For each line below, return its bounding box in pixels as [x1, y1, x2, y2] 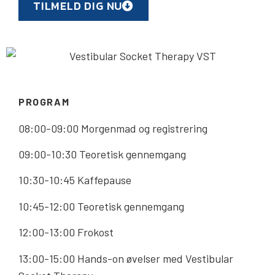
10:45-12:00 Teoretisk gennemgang [18, 199, 184, 213]
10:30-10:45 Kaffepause [18, 173, 131, 187]
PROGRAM [18, 95, 70, 107]
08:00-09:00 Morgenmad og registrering [18, 121, 207, 135]
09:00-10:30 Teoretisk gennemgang [18, 147, 186, 161]
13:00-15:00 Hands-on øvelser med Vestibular [18, 251, 233, 265]
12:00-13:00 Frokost [18, 225, 114, 239]
